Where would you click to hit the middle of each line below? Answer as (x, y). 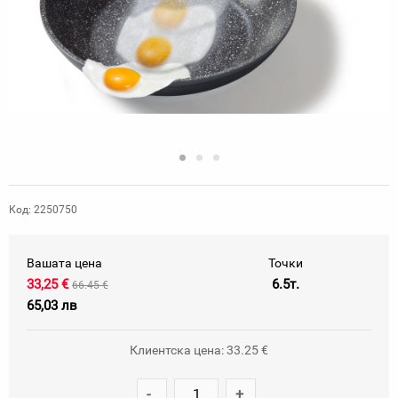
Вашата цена (64, 263)
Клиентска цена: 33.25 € (199, 350)
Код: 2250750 (43, 210)
